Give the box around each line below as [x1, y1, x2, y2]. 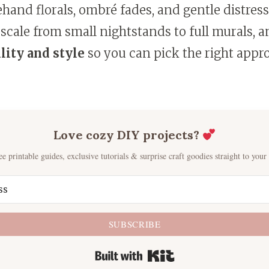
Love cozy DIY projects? [53, 127, 202, 143]
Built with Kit [174, 247, 243, 264]
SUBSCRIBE [108, 218, 161, 231]
